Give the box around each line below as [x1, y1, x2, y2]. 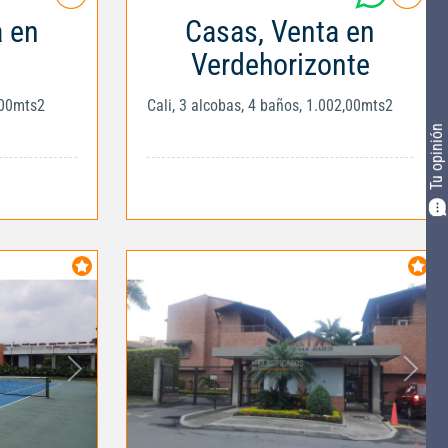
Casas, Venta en [185, 13, 375, 49]
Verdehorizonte [190, 46, 370, 82]
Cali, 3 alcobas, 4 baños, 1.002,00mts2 [147, 95, 393, 115]
